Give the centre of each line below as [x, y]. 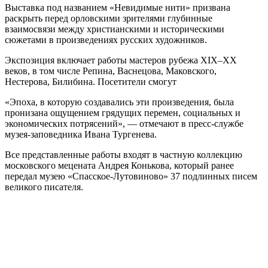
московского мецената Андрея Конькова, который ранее [119, 165]
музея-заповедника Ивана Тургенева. [81, 134]
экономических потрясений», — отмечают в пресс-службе [124, 123]
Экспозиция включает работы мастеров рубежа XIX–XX [121, 60]
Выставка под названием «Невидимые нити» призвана [118, 7]
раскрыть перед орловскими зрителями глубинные [109, 18]
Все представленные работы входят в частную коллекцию [124, 154]
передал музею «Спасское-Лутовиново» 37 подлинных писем [131, 176]
